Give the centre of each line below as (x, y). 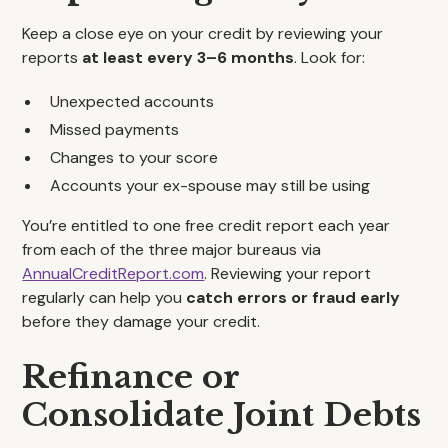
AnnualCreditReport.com (113, 273)
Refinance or (131, 377)
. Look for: (330, 57)
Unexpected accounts (132, 101)
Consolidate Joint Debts (222, 415)
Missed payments (115, 129)
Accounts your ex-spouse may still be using (210, 185)
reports (52, 57)
